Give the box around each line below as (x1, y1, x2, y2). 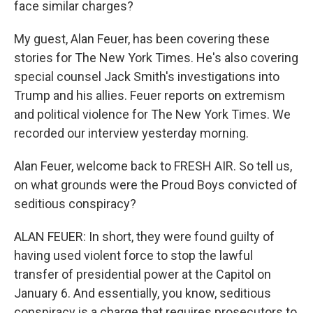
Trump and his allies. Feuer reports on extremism (14, 88, 285, 103)
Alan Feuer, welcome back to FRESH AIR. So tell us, (14, 159, 292, 173)
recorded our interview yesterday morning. (14, 126, 249, 140)
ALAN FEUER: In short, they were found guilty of (14, 229, 275, 244)
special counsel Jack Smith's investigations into (14, 69, 279, 84)
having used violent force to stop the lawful (14, 248, 253, 263)
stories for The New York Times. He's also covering (14, 50, 298, 65)
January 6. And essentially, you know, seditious (14, 286, 271, 300)
